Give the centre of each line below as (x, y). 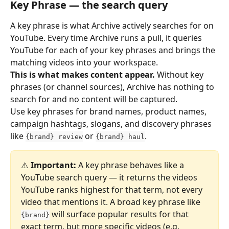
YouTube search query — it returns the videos (110, 177)
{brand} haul (120, 137)
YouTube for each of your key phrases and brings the (114, 50)
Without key (180, 75)
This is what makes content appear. (83, 75)
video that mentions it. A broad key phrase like (112, 202)
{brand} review (54, 137)
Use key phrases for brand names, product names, (109, 111)
